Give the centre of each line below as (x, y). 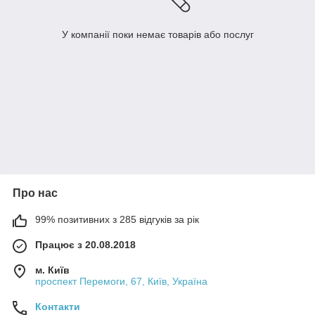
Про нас (35, 193)
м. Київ (52, 270)
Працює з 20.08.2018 (85, 245)
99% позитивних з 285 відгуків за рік (117, 220)
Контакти (58, 307)
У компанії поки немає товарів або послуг (157, 35)
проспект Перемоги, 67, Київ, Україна (121, 282)
